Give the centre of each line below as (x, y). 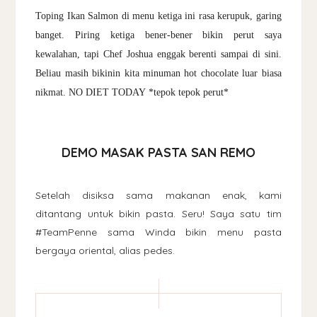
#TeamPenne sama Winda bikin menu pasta (158, 232)
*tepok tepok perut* (189, 92)
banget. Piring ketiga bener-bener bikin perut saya (158, 35)
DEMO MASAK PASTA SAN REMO (158, 152)
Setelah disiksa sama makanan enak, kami (158, 195)
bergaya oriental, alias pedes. (105, 250)
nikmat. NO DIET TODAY (92, 92)
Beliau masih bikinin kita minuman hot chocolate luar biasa (158, 73)
